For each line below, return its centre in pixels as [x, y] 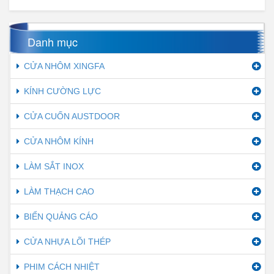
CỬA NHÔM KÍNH [59, 141]
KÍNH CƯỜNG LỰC [62, 91]
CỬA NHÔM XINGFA [64, 66]
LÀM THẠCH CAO [59, 191]
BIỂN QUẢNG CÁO [61, 216]
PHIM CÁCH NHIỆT [62, 266]
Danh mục [53, 41]
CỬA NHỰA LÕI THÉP [67, 241]
